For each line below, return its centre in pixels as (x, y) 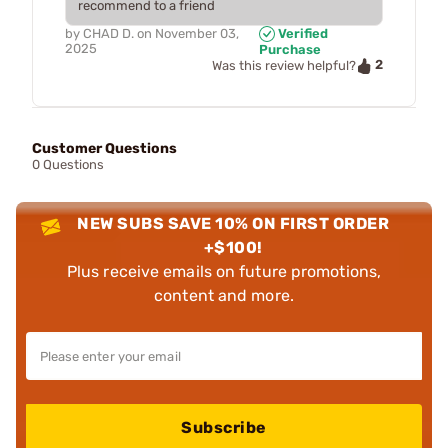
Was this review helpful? (284, 66)
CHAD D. (108, 33)
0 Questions (68, 164)
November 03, (197, 33)
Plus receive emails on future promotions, (224, 271)
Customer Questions (104, 148)
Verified (301, 33)
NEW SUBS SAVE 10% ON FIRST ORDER (233, 223)
